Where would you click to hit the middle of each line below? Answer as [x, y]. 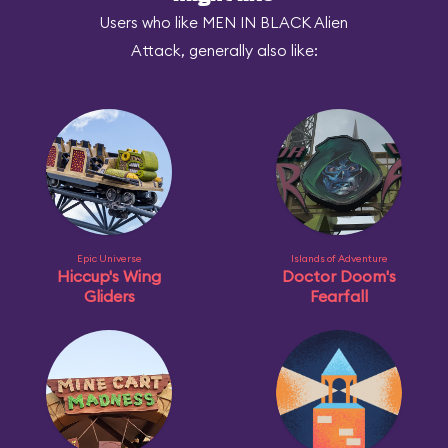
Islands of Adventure [339, 258]
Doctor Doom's [339, 276]
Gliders [109, 296]
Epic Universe [109, 258]
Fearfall [339, 296]
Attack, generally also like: [224, 50]
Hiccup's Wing [109, 276]
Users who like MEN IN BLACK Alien [224, 22]
